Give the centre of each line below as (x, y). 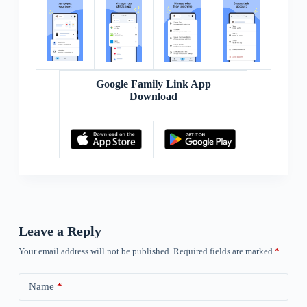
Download (153, 96)
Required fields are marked (224, 251)
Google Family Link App (153, 84)
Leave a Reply (60, 231)
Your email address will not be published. (95, 251)
